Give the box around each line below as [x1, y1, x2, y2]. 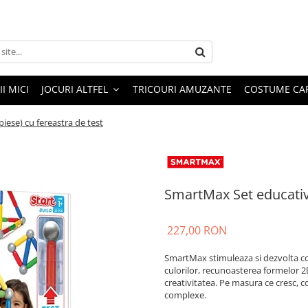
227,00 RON [167, 222, 227, 238]
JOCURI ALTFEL [41, 82, 108, 96]
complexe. [164, 288, 208, 301]
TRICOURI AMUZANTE [133, 82, 232, 96]
